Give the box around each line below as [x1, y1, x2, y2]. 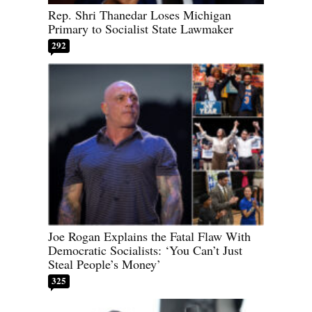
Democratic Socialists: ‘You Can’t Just [48, 241, 242, 258]
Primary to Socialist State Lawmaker [48, 20, 233, 38]
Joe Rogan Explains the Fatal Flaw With [48, 227, 251, 244]
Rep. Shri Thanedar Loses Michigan [48, 6, 231, 24]
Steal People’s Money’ [48, 255, 161, 272]
